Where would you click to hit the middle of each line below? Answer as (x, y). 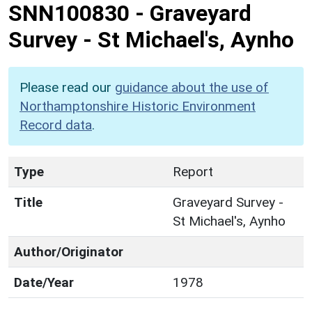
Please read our (67, 87)
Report (193, 171)
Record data (56, 125)
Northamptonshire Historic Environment (138, 106)
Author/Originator (69, 251)
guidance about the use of (192, 87)
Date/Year (44, 282)
